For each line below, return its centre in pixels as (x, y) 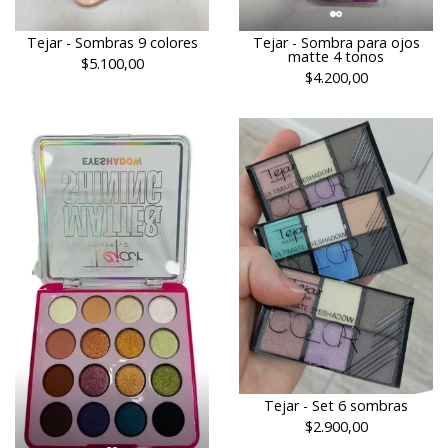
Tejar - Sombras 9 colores (112, 42)
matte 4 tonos (336, 56)
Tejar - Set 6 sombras (336, 406)
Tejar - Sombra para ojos (336, 42)
